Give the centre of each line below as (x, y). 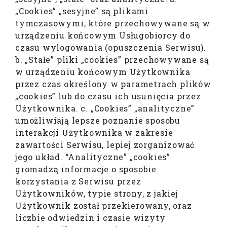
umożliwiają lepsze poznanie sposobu (98, 121)
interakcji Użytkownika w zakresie (94, 133)
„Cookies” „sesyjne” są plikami (82, 11)
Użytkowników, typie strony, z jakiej (97, 194)
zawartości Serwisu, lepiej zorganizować (105, 145)
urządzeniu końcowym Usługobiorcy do (103, 35)
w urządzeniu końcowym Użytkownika (103, 72)
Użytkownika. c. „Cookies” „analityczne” (105, 108)
